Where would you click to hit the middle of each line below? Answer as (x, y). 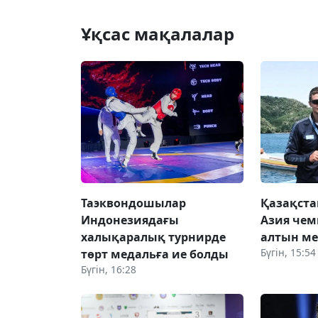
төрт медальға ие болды (155, 254)
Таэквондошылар (133, 203)
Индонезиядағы (130, 220)
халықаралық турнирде (153, 237)
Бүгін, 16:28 (109, 269)
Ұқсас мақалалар (158, 33)
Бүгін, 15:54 (289, 252)
